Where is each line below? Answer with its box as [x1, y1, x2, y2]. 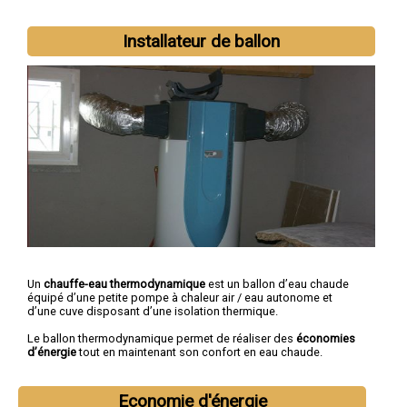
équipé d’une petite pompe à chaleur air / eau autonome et [27, 291, 333, 305]
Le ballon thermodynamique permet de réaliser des [27, 332, 296, 346]
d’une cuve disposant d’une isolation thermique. [27, 304, 278, 319]
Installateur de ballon [123, 31, 281, 53]
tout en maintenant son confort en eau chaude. [76, 345, 323, 360]
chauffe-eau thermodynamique [44, 277, 208, 292]
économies [296, 332, 355, 346]
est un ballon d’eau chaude [208, 277, 349, 292]
